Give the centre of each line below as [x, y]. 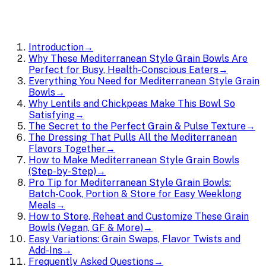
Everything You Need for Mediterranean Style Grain [144, 81]
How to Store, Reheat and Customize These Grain [139, 216]
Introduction [56, 47]
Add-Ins [45, 250]
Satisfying [52, 115]
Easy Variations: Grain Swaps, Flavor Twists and [134, 239]
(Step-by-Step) [62, 171]
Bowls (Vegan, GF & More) [86, 227]
